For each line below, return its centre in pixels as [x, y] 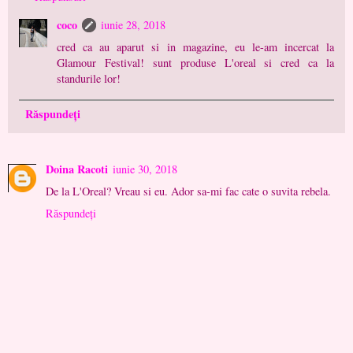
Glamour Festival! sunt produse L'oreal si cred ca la [195, 62]
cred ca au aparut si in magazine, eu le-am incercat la [195, 46]
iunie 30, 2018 [145, 169]
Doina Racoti [77, 169]
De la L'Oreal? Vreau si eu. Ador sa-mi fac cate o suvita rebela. [188, 191]
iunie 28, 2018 [134, 24]
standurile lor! [89, 78]
